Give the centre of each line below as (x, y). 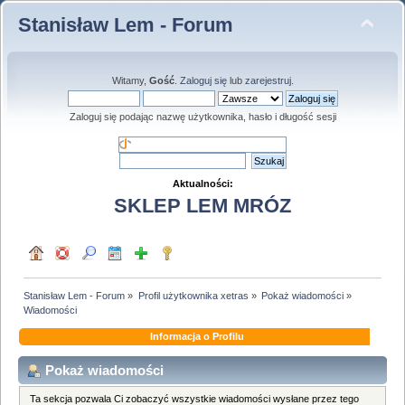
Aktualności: (202, 184)
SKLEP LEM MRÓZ (202, 206)
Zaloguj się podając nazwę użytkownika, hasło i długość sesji (202, 117)
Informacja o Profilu (197, 336)
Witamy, (130, 80)
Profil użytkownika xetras (193, 295)
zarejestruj (268, 80)
